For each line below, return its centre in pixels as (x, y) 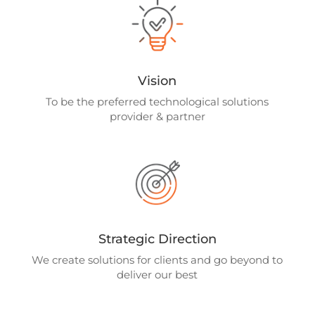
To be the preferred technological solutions (157, 102)
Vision (157, 81)
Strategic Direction (157, 239)
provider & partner (157, 116)
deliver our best (157, 275)
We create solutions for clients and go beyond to (157, 260)
